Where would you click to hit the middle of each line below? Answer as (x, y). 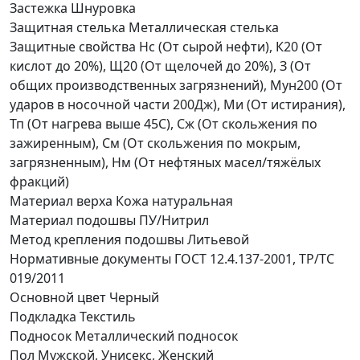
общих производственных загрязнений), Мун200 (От (176, 85)
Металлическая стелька (204, 27)
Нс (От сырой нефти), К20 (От (231, 46)
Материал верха (61, 200)
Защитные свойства (73, 46)
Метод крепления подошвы (97, 239)
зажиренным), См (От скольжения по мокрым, (155, 143)
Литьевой (218, 239)
